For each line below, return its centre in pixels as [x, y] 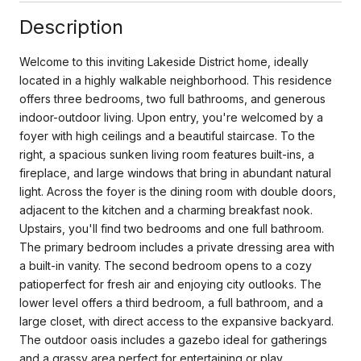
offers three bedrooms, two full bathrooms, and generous [172, 98]
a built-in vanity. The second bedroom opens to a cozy [166, 265]
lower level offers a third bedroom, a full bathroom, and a [171, 302]
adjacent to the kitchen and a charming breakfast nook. [166, 210]
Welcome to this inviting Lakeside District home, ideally [164, 61]
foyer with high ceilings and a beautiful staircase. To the [167, 135]
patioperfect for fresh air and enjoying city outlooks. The [170, 284]
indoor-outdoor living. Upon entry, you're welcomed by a [171, 117]
